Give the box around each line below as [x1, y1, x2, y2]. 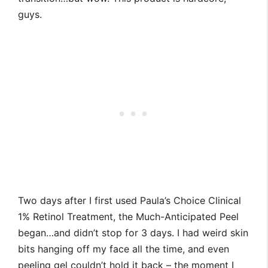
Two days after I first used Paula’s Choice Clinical [18, 194, 241, 207]
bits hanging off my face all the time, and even [18, 243, 229, 255]
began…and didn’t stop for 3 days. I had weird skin [18, 227, 248, 239]
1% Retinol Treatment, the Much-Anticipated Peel [18, 211, 239, 223]
